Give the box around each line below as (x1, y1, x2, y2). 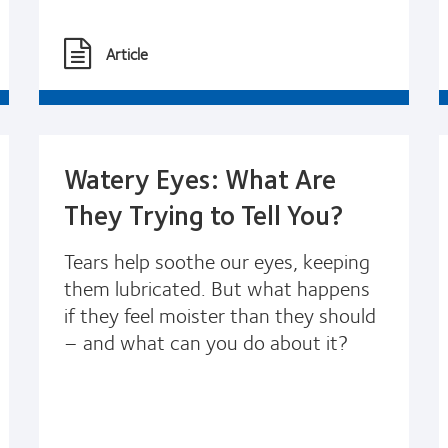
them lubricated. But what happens (64, 270, 370, 304)
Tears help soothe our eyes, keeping (64, 243, 370, 277)
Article (106, 40, 148, 66)
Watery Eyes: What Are (64, 156, 336, 199)
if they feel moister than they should (64, 297, 376, 331)
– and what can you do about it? (64, 324, 348, 358)
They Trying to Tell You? (64, 192, 344, 235)
